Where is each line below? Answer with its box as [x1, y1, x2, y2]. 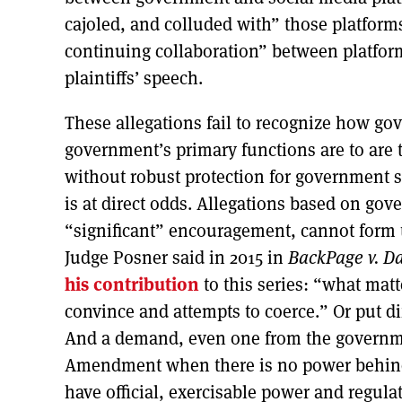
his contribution [65, 272, 199, 296]
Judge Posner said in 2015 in [65, 245, 288, 269]
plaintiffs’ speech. [65, 66, 203, 90]
